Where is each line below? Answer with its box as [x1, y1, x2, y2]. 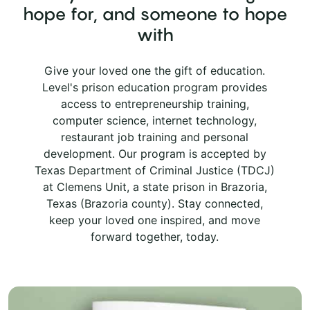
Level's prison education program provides [42, 80, 268, 94]
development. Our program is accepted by [43, 146, 266, 161]
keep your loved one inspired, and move [49, 212, 261, 227]
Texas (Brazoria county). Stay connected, [46, 196, 264, 210]
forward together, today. [91, 229, 219, 244]
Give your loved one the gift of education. [44, 63, 266, 77]
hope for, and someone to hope [22, 3, 288, 24]
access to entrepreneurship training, [60, 96, 249, 111]
